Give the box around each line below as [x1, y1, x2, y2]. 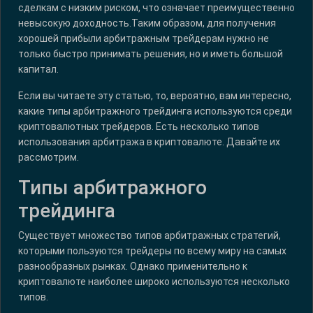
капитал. [18, 64, 59, 75]
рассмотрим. [18, 152, 79, 163]
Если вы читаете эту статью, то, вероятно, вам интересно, [18, 90, 291, 102]
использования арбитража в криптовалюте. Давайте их [18, 136, 280, 148]
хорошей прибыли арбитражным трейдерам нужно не [18, 33, 269, 45]
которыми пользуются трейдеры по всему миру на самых [18, 245, 286, 257]
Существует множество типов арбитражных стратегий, [18, 230, 281, 242]
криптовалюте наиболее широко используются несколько [18, 276, 290, 288]
